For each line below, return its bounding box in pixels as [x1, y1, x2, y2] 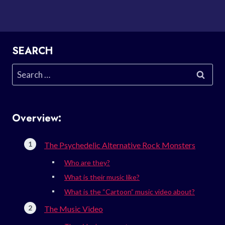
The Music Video [44, 203, 103, 213]
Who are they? [64, 158, 110, 167]
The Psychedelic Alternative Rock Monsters [44, 140, 195, 150]
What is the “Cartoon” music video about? [64, 187, 195, 196]
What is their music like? [64, 172, 140, 181]
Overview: [12, 110, 61, 126]
